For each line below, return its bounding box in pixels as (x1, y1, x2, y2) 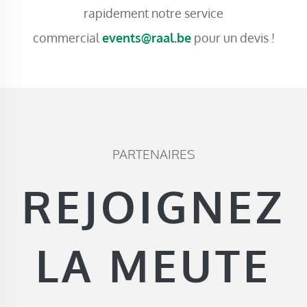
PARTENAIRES (112, 145, 195, 162)
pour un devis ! (191, 29, 275, 46)
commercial (32, 29, 102, 46)
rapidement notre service (84, 5, 223, 21)
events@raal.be (101, 29, 191, 46)
